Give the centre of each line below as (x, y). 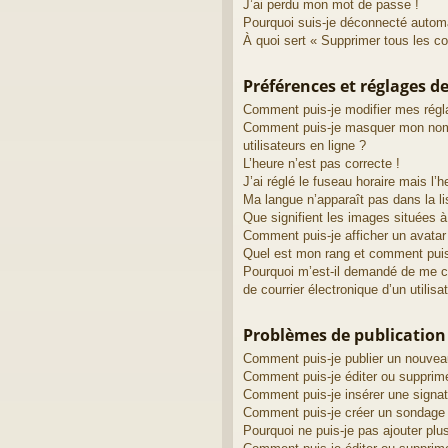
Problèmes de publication (344, 334)
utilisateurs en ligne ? (304, 145)
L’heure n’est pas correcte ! (321, 163)
